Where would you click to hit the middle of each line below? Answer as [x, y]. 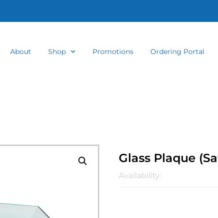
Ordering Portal [177, 52]
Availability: [140, 175]
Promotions [113, 52]
